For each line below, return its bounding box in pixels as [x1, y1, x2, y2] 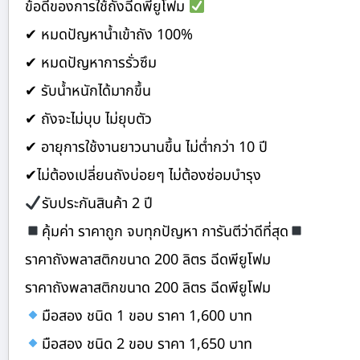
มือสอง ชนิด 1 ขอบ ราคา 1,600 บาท [41, 305, 252, 327]
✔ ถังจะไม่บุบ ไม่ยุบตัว [25, 108, 152, 130]
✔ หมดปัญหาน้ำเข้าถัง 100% [25, 23, 193, 46]
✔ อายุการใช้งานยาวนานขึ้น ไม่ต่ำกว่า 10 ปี [25, 136, 268, 158]
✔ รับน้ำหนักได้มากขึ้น [25, 80, 151, 102]
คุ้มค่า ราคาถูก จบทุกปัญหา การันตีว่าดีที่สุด [41, 220, 288, 243]
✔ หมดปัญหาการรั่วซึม [25, 51, 157, 74]
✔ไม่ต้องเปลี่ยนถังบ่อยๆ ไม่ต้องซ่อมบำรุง [25, 164, 261, 186]
